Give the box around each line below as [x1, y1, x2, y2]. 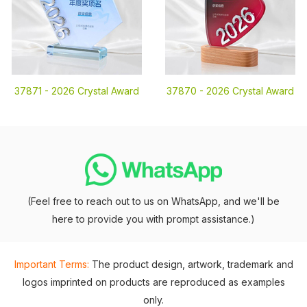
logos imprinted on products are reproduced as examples [22, 276, 285, 288]
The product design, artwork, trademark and [91, 258, 293, 270]
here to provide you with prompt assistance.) [52, 213, 255, 225]
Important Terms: [14, 258, 89, 270]
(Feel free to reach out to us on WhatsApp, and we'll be [27, 195, 280, 207]
